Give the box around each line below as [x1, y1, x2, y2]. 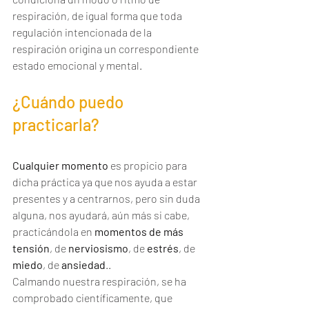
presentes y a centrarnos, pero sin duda [12, 192, 202, 205]
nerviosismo [68, 241, 128, 255]
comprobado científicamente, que [12, 291, 175, 304]
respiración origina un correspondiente [12, 42, 201, 55]
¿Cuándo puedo [12, 92, 127, 112]
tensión [12, 241, 50, 255]
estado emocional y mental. [12, 59, 142, 72]
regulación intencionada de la [12, 26, 154, 39]
